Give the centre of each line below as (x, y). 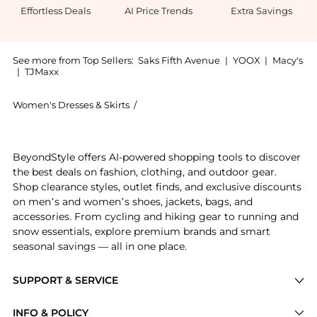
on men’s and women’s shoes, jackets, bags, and (132, 202)
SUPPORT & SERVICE (65, 280)
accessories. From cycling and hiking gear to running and (155, 217)
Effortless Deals (56, 10)
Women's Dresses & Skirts (71, 105)
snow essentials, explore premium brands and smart (141, 232)
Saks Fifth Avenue (179, 60)
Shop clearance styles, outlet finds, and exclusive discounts (157, 187)
